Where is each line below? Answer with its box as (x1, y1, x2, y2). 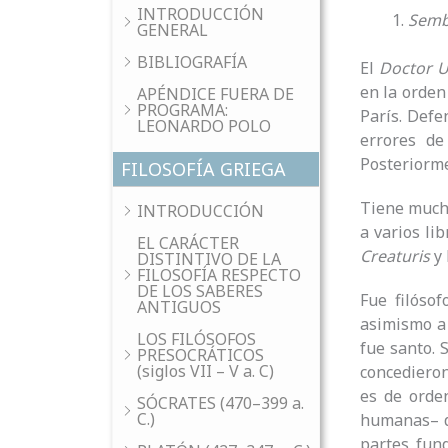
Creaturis (360, 245, 430, 268)
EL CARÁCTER (137, 232, 239, 254)
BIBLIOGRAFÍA (137, 51, 247, 73)
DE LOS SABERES (137, 280, 263, 302)
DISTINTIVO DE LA (137, 248, 281, 270)
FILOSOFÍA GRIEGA (121, 157, 286, 181)
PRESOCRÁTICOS (137, 344, 264, 366)
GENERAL (137, 19, 208, 41)
